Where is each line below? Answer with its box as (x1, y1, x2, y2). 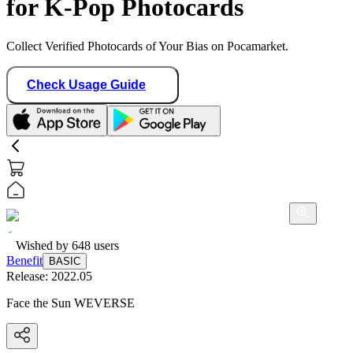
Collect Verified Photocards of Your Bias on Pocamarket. (6, 39, 288, 53)
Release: (6, 269, 51, 283)
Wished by (16, 238, 72, 252)
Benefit (6, 253, 43, 267)
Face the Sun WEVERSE (6, 295, 135, 310)
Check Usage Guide (27, 77, 146, 91)
